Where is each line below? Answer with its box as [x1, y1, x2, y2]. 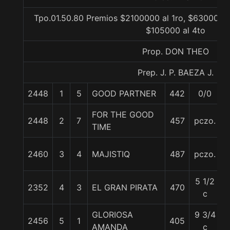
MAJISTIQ [92, 149, 130, 159]
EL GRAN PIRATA [92, 182, 158, 193]
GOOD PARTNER [92, 88, 156, 99]
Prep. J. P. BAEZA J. [137, 67, 214, 78]
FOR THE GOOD [92, 109, 154, 120]
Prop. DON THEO [142, 46, 209, 56]
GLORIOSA [92, 209, 133, 220]
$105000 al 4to [145, 25, 205, 35]
